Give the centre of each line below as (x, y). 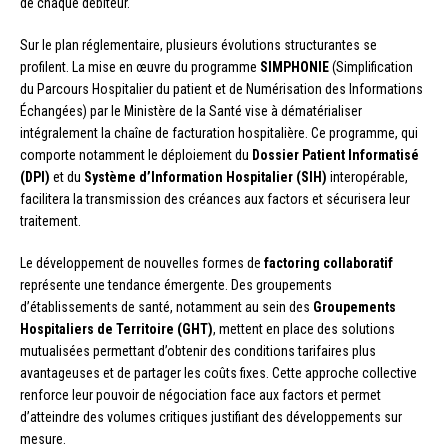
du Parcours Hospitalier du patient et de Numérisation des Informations (221, 88)
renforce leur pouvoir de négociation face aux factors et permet (200, 394)
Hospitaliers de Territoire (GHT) (116, 328)
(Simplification (371, 66)
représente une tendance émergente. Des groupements (176, 284)
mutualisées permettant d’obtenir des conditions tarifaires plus (198, 350)
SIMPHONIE (294, 66)
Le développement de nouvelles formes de (142, 262)
